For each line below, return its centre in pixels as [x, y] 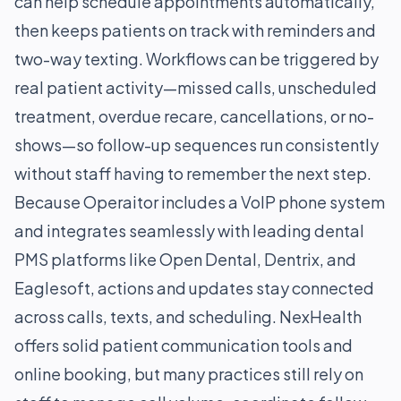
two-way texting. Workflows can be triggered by [196, 59]
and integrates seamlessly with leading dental [189, 230]
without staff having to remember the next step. [193, 173]
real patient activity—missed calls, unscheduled [196, 87]
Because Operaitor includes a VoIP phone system [200, 202]
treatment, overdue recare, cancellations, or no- [194, 116]
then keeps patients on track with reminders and [195, 30]
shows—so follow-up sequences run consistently [196, 145]
